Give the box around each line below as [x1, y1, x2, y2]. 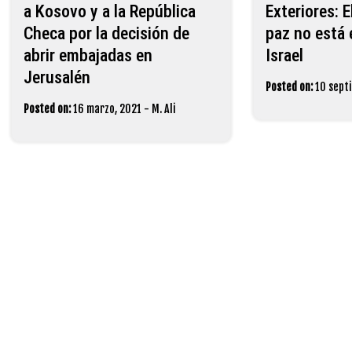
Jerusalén [24, 67, 90, 87]
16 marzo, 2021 [73, 101, 141, 115]
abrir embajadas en [24, 45, 152, 65]
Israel [265, 45, 303, 65]
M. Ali [152, 101, 175, 115]
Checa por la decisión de [24, 23, 189, 43]
